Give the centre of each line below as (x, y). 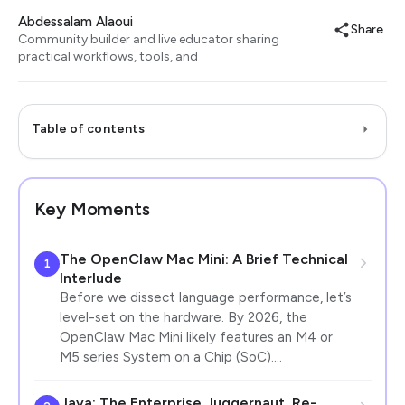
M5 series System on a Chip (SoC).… (170, 357)
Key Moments (92, 208)
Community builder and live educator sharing (149, 39)
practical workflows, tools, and (108, 57)
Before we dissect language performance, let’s (205, 297)
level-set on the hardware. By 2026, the (183, 317)
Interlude (90, 278)
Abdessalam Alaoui (75, 22)
